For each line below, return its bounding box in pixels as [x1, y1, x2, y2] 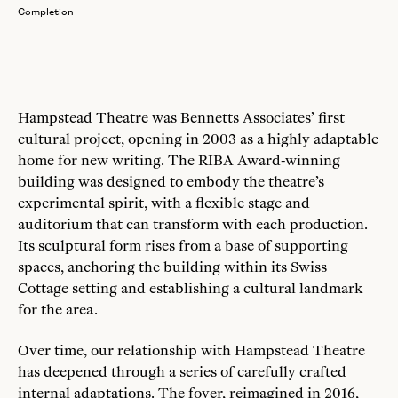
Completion [18, 4, 74, 19]
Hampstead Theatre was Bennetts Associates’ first [18, 108, 345, 126]
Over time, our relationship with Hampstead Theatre [18, 341, 365, 359]
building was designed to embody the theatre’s [18, 172, 324, 190]
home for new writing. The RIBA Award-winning [18, 151, 340, 169]
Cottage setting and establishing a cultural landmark [18, 279, 362, 297]
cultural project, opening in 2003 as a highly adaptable [18, 130, 378, 147]
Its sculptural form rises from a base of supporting [18, 236, 348, 254]
